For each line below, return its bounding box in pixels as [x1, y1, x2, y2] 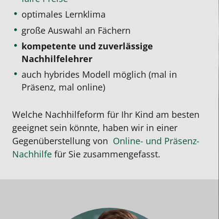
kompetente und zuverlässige [22, 40, 153, 52]
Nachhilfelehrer [22, 52, 93, 65]
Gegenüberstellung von [12, 134, 110, 147]
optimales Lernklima [22, 8, 106, 21]
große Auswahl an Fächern [22, 24, 131, 36]
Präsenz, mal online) [22, 81, 106, 93]
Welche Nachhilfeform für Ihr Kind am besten [12, 108, 199, 120]
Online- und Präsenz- [110, 134, 199, 147]
